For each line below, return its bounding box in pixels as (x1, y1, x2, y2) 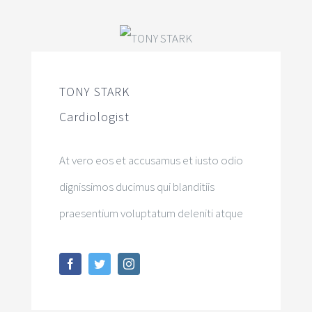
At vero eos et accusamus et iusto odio (58, 153, 243, 169)
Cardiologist (58, 109, 130, 125)
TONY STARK (58, 84, 130, 100)
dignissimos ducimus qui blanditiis (58, 179, 214, 195)
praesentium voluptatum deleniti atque (58, 205, 243, 221)
